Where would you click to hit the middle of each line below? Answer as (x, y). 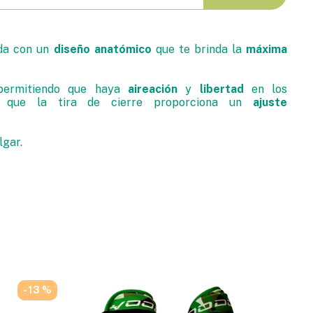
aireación (152, 89)
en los (265, 89)
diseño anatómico (102, 49)
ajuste (270, 102)
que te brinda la (199, 49)
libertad (221, 89)
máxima (267, 49)
